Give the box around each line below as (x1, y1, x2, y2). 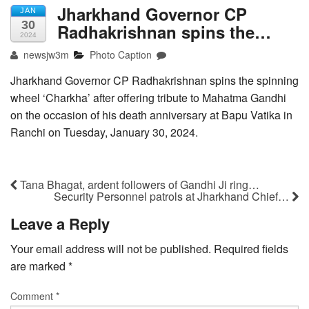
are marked (10, 258, 68, 275)
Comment (10, 289, 56, 303)
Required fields (214, 241, 288, 257)
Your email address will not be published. (10, 241, 211, 257)
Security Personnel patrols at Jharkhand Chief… (54, 188, 292, 205)
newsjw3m (21, 48, 70, 62)
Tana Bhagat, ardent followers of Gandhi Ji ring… (17, 177, 259, 193)
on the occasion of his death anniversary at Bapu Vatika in (10, 107, 292, 123)
